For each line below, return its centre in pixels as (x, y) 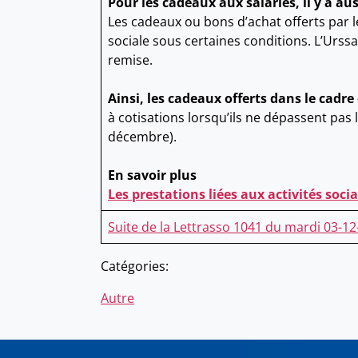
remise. (130, 60)
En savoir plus (152, 175)
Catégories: (135, 267)
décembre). (142, 137)
